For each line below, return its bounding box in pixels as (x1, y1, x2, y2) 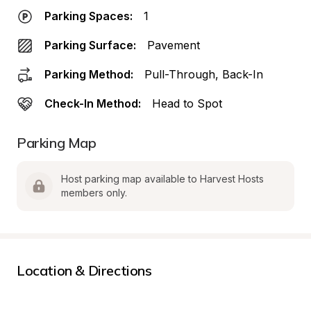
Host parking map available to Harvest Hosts (61, 173, 264, 185)
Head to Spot (152, 96, 222, 110)
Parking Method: (44, 67, 133, 81)
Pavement (147, 38, 200, 52)
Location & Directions (17, 262, 152, 279)
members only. (61, 187, 127, 199)
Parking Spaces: (44, 9, 133, 23)
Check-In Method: (44, 96, 141, 110)
